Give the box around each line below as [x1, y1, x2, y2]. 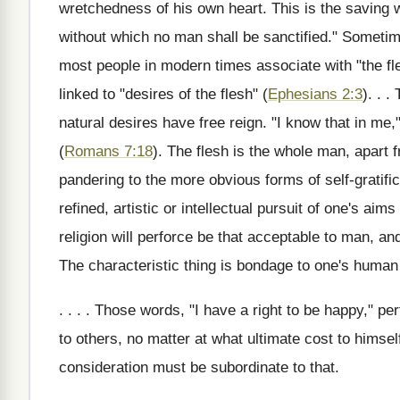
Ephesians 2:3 [268, 86, 362, 103]
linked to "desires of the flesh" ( [59, 86, 268, 103]
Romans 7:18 [64, 143, 153, 160]
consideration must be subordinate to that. [59, 359, 339, 376]
